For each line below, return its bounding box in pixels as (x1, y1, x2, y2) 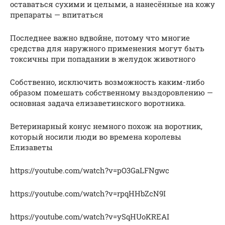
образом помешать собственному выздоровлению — (10, 87, 213, 98)
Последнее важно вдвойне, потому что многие (10, 33, 190, 43)
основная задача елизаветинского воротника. (10, 98, 186, 108)
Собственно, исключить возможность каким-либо (10, 77, 204, 87)
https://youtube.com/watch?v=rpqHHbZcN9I (10, 188, 166, 199)
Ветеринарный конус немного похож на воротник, (10, 121, 202, 132)
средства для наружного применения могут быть (10, 43, 204, 54)
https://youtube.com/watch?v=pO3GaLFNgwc (10, 165, 169, 176)
